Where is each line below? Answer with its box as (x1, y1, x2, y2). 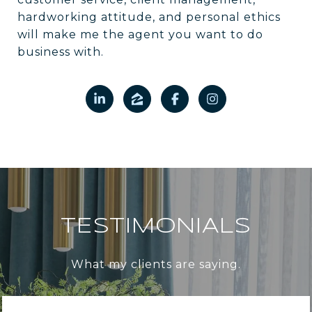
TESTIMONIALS (61, 216, 251, 237)
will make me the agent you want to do (17, 27, 263, 41)
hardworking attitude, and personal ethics (17, 10, 281, 24)
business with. (17, 45, 104, 58)
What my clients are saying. (71, 257, 241, 271)
